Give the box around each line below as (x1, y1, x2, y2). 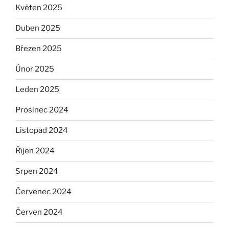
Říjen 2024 (15, 146, 55, 156)
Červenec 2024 (15, 187, 72, 197)
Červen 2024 (15, 208, 63, 217)
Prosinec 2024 (15, 105, 68, 115)
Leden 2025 (15, 85, 59, 95)
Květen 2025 (15, 3, 62, 13)
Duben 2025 (15, 24, 60, 33)
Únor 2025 (15, 64, 54, 74)
